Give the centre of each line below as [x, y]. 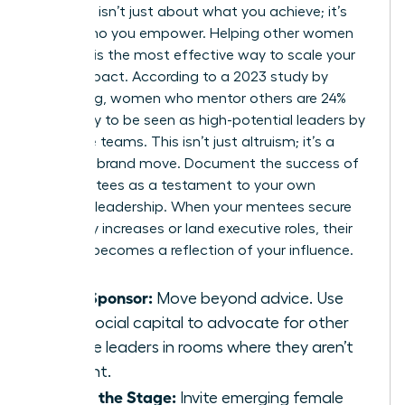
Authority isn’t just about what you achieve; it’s [190, 11]
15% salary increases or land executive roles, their [193, 228]
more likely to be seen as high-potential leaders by [199, 120]
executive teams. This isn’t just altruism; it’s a [184, 141]
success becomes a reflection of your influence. [193, 250]
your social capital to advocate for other [200, 322]
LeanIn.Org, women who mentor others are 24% [190, 98]
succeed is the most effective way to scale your [194, 55]
